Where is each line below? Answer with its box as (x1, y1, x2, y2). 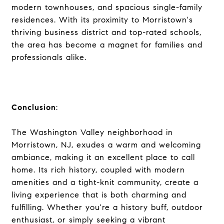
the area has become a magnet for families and (11, 40, 202, 49)
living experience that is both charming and (11, 190, 186, 199)
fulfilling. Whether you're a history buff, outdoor (11, 202, 203, 212)
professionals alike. (11, 52, 86, 62)
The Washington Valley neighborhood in (11, 127, 173, 137)
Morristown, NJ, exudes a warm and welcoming (11, 140, 201, 149)
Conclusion (11, 102, 56, 112)
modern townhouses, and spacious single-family (11, 2, 202, 12)
